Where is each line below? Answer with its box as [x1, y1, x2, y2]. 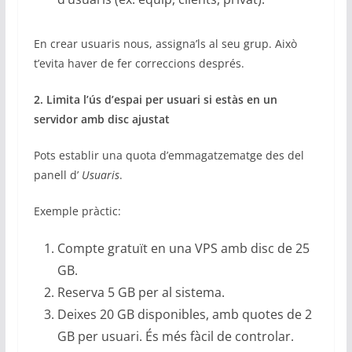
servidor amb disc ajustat [33, 111, 170, 126]
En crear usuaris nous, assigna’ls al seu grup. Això [33, 35, 297, 51]
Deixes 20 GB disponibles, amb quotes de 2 [57, 305, 312, 323]
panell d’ [33, 167, 82, 182]
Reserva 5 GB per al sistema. [57, 283, 225, 301]
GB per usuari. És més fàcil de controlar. [57, 327, 294, 345]
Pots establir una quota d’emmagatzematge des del [33, 147, 304, 163]
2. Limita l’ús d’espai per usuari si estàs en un [33, 91, 277, 107]
